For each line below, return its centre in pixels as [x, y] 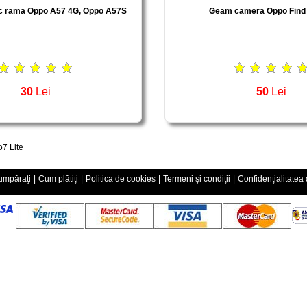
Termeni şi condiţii [196, 179]
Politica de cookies [120, 179]
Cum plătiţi [58, 179]
